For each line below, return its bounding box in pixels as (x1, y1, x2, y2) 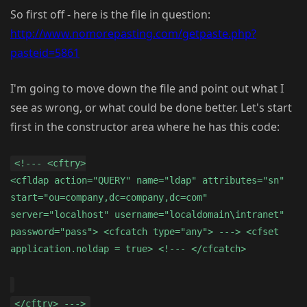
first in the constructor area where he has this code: (10, 119, 280, 135)
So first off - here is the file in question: (10, 7, 210, 23)
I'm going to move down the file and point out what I (10, 81, 284, 97)
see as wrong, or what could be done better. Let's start (10, 100, 292, 116)
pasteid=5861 (10, 45, 79, 61)
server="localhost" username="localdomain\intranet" (10, 209, 284, 221)
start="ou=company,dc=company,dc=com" (10, 192, 208, 204)
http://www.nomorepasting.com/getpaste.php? (10, 26, 256, 42)
